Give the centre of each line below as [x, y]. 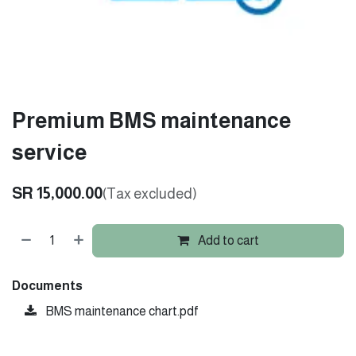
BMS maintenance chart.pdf [121, 311]
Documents [47, 285]
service [49, 152]
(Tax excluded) [150, 193]
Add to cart [228, 240]
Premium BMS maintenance [151, 120]
